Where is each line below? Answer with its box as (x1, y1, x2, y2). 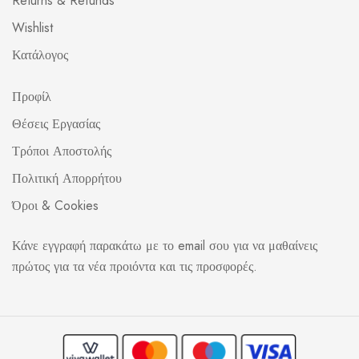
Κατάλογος (12, 45, 68, 64)
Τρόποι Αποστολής (12, 141, 111, 160)
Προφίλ (12, 87, 51, 106)
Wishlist (12, 18, 53, 37)
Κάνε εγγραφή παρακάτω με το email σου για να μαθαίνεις (12, 236, 317, 255)
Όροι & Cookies (12, 196, 99, 215)
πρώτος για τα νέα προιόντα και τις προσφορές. (12, 256, 257, 276)
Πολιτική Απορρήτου (12, 168, 122, 188)
